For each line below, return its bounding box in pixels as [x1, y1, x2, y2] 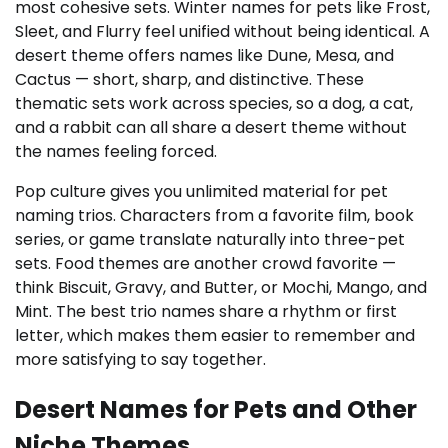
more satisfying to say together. [15, 347, 266, 371]
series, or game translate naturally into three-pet [15, 227, 405, 251]
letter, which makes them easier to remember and [15, 323, 415, 347]
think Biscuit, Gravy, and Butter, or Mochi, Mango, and [15, 275, 427, 299]
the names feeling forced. [15, 139, 217, 163]
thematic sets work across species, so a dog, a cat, [15, 91, 413, 115]
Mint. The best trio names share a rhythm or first [15, 299, 397, 323]
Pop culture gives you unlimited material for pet [15, 179, 388, 203]
